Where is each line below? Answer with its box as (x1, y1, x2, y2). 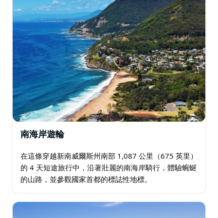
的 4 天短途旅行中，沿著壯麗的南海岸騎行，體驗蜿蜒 (20, 162, 197, 172)
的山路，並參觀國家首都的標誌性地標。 (20, 174, 152, 184)
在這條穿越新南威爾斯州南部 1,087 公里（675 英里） (20, 150, 198, 161)
